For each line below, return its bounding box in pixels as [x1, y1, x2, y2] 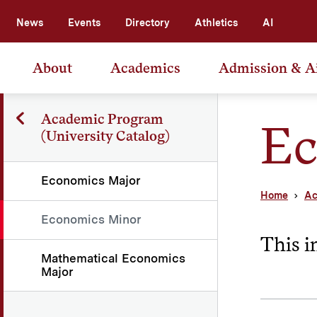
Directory [125, 16, 170, 28]
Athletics [195, 16, 238, 28]
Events [68, 16, 100, 28]
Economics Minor [41, 212, 142, 226]
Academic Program [40, 110, 163, 127]
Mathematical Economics [41, 250, 185, 265]
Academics [110, 59, 180, 76]
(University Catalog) [41, 127, 170, 144]
